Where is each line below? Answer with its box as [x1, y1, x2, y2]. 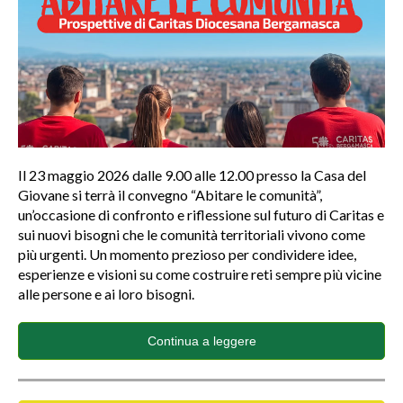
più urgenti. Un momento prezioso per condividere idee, [18, 246, 356, 263]
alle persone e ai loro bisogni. [18, 285, 194, 302]
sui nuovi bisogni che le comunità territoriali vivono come [18, 226, 365, 243]
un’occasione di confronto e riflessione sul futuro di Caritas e [18, 206, 384, 223]
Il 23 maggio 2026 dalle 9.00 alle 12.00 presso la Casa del [18, 166, 366, 184]
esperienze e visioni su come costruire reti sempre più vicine [18, 265, 381, 282]
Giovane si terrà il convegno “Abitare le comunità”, [18, 186, 322, 203]
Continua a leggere [147, 334, 256, 348]
